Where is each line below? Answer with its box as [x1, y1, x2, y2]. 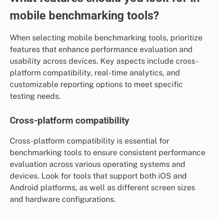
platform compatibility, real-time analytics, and [10, 68, 180, 78]
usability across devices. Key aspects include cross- [10, 56, 199, 66]
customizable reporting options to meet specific [10, 80, 183, 90]
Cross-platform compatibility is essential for [10, 136, 169, 146]
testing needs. [10, 91, 61, 101]
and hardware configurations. [10, 195, 116, 204]
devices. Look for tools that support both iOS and [10, 171, 187, 181]
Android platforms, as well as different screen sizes [10, 183, 195, 193]
